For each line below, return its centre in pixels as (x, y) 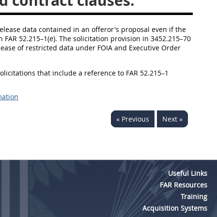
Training (194, 196)
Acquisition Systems (175, 208)
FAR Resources (184, 185)
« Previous (133, 119)
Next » (172, 119)
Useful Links (188, 173)
